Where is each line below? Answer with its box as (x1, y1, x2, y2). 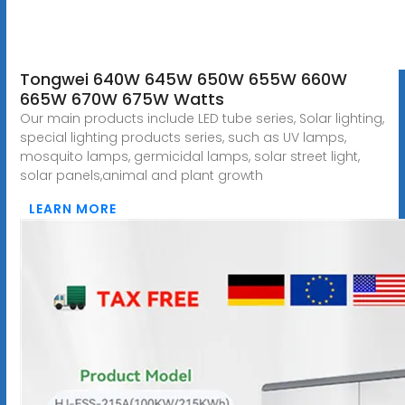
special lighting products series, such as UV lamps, (19, 127, 346, 146)
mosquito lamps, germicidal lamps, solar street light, (19, 146, 360, 165)
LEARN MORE (28, 199, 117, 218)
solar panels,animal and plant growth (19, 165, 263, 184)
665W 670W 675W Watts (19, 87, 224, 110)
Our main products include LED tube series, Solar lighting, (19, 108, 384, 127)
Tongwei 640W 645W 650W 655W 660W (19, 67, 347, 90)
